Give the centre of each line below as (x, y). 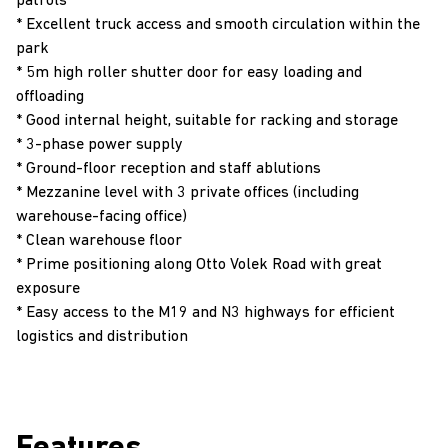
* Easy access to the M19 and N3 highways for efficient (205, 313)
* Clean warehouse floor (99, 241)
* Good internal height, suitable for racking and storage (207, 121)
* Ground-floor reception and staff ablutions (168, 169)
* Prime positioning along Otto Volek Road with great (199, 265)
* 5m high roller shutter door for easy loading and (189, 73)
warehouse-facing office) (101, 217)
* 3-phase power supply (99, 145)
